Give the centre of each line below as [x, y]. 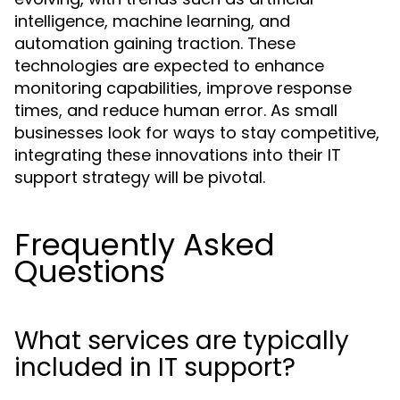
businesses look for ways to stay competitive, [197, 133]
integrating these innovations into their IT [178, 155]
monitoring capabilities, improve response [183, 88]
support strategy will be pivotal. [140, 177]
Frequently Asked [145, 245]
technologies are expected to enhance [169, 66]
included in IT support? [155, 367]
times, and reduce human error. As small [176, 110]
